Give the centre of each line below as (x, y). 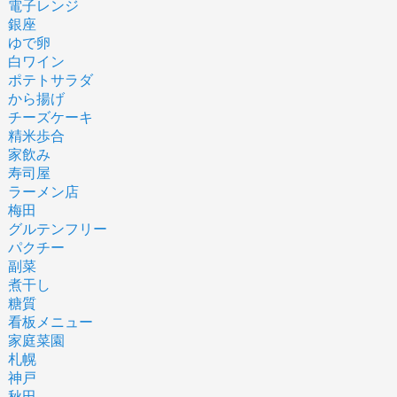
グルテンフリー (57, 230)
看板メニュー (50, 323)
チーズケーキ (50, 118)
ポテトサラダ (50, 81)
